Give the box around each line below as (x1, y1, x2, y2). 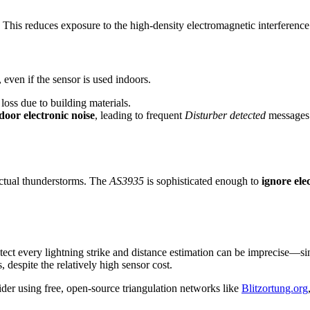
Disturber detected (185, 109, 266, 121)
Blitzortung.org (241, 282, 308, 294)
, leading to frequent (95, 109, 185, 121)
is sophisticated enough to (144, 174, 262, 187)
